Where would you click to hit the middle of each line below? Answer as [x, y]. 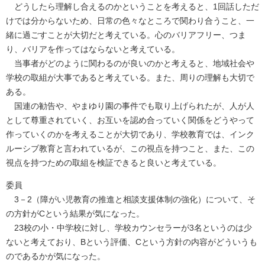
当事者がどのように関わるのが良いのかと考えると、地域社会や [130, 64]
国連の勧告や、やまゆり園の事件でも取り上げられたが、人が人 [130, 106]
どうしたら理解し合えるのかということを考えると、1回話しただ [132, 7]
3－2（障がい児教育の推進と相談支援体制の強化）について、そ [131, 200]
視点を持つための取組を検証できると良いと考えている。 [114, 163]
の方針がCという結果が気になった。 [75, 214]
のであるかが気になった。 [56, 256]
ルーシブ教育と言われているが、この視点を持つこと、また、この [130, 149]
